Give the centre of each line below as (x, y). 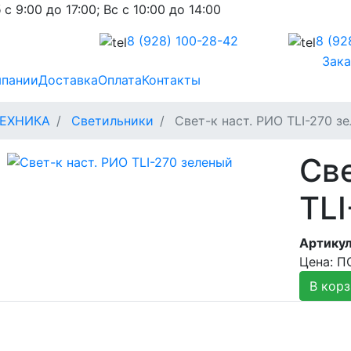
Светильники (112, 120)
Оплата (120, 80)
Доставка (68, 80)
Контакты (171, 80)
